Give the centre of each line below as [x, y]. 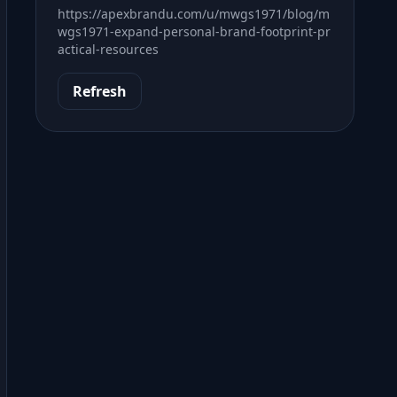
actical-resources [108, 49]
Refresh [100, 91]
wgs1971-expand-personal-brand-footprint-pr [194, 31]
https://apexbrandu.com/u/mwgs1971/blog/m [194, 14]
